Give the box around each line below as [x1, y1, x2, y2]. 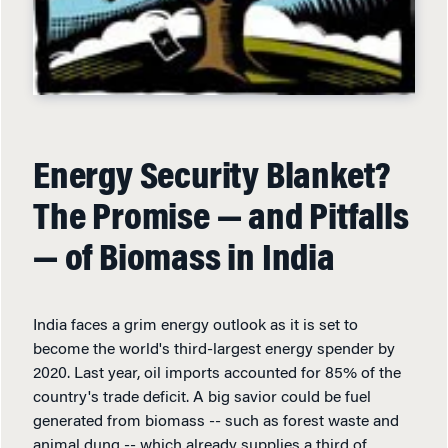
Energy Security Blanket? [33, 159, 392, 198]
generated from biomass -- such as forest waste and [33, 413, 399, 430]
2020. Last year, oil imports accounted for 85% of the [33, 365, 401, 382]
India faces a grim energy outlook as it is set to [33, 317, 358, 334]
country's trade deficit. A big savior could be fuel [33, 389, 371, 406]
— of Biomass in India [33, 241, 335, 280]
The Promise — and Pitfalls [33, 200, 409, 239]
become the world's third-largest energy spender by [33, 341, 395, 358]
